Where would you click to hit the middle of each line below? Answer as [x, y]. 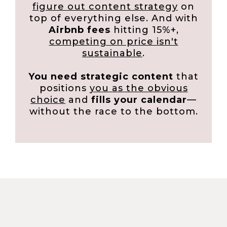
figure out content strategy [105, 7]
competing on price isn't [113, 42]
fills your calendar [139, 100]
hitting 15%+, [144, 30]
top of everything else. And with [113, 18]
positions [64, 88]
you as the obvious [139, 88]
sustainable [112, 53]
